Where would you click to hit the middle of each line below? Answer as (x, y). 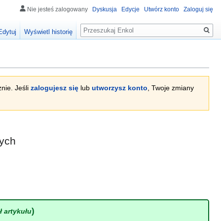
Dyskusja (105, 9)
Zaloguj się (198, 9)
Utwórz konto (162, 9)
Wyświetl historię (49, 32)
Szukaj (96, 25)
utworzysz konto (120, 88)
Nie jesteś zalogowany (57, 9)
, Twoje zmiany (171, 88)
